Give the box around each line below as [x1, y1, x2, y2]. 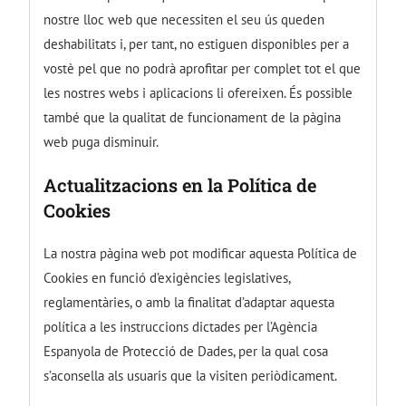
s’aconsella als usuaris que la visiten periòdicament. [43, 366, 338, 384]
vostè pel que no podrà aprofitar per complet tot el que [43, 59, 362, 77]
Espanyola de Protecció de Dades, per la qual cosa [43, 342, 329, 360]
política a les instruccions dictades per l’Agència [43, 317, 318, 335]
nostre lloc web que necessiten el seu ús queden [43, 10, 325, 28]
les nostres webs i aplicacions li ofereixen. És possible [43, 83, 353, 101]
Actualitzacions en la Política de [43, 172, 317, 197]
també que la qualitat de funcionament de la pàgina [43, 108, 342, 126]
